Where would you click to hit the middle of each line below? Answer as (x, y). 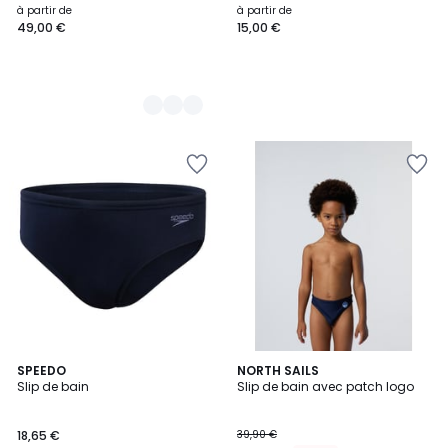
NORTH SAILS (278, 370)
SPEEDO (41, 370)
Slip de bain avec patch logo (325, 386)
